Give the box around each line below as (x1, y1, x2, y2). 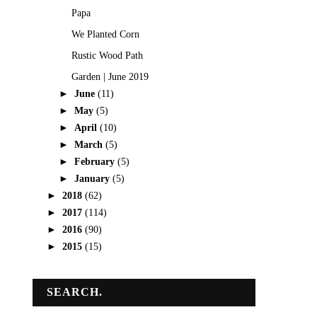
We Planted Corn (71, 28, 139, 40)
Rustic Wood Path (71, 50, 143, 61)
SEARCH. (47, 285, 103, 298)
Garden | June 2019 (71, 71, 149, 82)
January (74, 173, 113, 184)
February (74, 156, 117, 167)
